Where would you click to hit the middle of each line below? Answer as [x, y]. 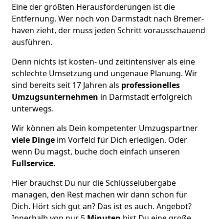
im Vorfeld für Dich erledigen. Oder [121, 140]
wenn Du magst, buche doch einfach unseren [96, 151]
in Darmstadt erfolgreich [146, 97]
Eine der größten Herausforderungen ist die [93, 7]
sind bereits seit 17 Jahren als [66, 85]
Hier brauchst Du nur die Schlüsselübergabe [94, 183]
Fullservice [33, 163]
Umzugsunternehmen [56, 97]
